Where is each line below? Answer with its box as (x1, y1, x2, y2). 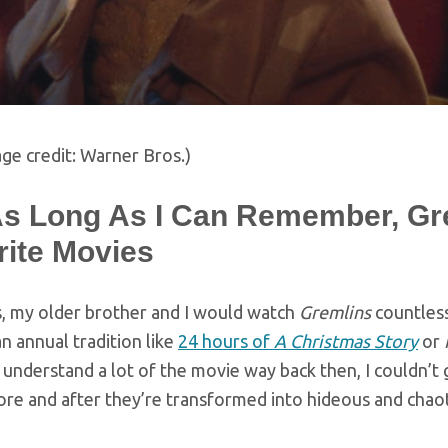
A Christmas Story (274, 330, 418, 351)
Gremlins (299, 301, 371, 322)
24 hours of (178, 330, 274, 351)
